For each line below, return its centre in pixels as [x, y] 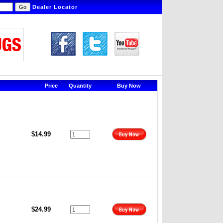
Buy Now [129, 86]
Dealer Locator [55, 7]
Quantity [80, 86]
